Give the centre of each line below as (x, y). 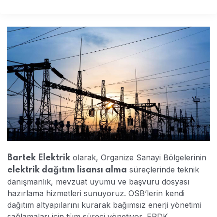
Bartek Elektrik (39, 158)
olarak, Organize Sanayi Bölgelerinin (138, 157)
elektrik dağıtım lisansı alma (67, 170)
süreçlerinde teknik (163, 170)
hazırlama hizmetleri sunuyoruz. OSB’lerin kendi (96, 193)
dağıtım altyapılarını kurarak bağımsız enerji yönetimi (104, 205)
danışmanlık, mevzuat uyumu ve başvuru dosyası (98, 182)
